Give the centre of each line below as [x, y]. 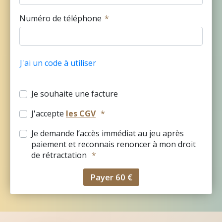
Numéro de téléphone [60, 18]
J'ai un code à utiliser [58, 63]
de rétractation [60, 155]
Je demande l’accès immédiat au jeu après [108, 133]
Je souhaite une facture [75, 94]
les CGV [81, 113]
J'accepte [49, 113]
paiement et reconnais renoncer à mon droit [113, 144]
